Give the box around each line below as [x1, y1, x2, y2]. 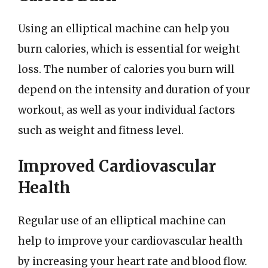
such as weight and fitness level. [18, 123, 184, 137]
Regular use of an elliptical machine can [18, 214, 226, 227]
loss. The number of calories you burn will [18, 62, 234, 76]
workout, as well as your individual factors [18, 103, 235, 117]
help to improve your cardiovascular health [18, 234, 243, 248]
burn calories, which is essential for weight [18, 42, 240, 56]
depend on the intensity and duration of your [18, 83, 250, 96]
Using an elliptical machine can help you [18, 22, 230, 35]
